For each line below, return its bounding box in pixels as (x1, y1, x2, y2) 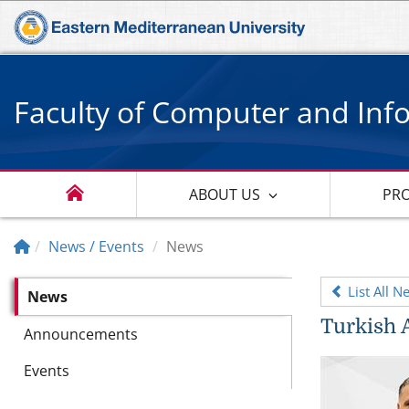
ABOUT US (189, 184, 261, 204)
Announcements (24, 323, 138, 344)
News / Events (48, 236, 144, 257)
